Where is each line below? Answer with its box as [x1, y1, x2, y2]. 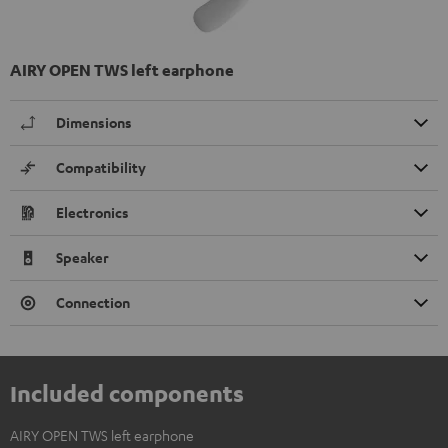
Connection [56, 293, 130, 313]
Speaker [56, 248, 109, 268]
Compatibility [56, 158, 146, 178]
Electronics [56, 203, 129, 223]
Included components [10, 379, 244, 408]
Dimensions [56, 113, 132, 133]
